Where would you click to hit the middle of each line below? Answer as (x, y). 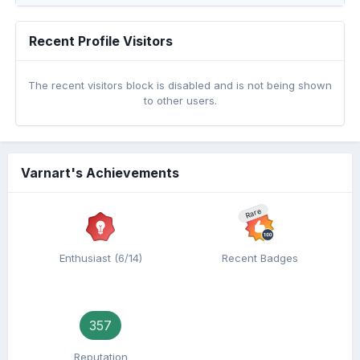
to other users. (180, 100)
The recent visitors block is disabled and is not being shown (180, 85)
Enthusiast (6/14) (100, 258)
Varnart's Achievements (100, 173)
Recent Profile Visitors (101, 41)
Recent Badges (260, 258)
